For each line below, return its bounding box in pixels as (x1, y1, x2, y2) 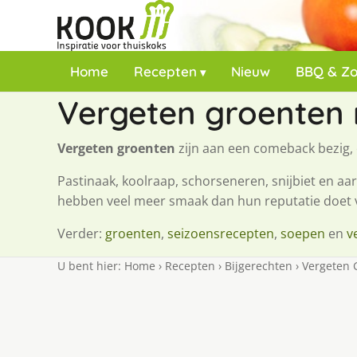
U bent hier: (57, 258, 124, 273)
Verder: (57, 225, 105, 242)
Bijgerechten (225, 258, 292, 273)
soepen (280, 225, 325, 242)
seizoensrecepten (167, 225, 274, 242)
